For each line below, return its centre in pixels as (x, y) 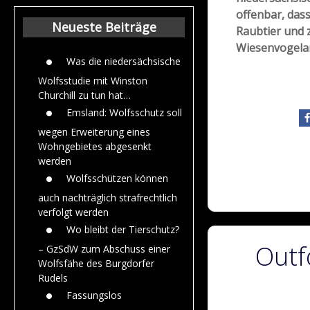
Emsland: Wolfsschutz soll (124, 112)
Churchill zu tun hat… (84, 95)
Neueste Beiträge (104, 27)
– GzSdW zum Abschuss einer (104, 248)
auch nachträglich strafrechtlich (108, 197)
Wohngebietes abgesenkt (95, 146)
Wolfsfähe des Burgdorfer (96, 263)
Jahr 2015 (232, 20)
